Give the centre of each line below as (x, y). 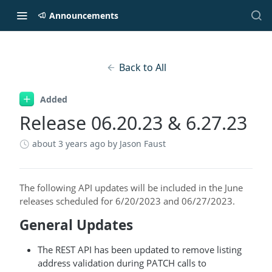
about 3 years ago (69, 144)
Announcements (84, 15)
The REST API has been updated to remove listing (140, 250)
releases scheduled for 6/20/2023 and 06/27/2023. (127, 201)
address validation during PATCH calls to (122, 263)
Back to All (142, 67)
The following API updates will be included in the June (131, 188)
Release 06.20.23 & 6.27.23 (133, 123)
